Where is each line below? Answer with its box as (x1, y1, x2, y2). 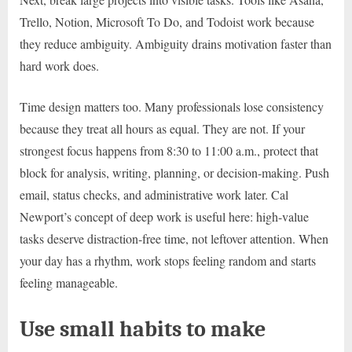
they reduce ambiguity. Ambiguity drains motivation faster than (20, 35, 332, 52)
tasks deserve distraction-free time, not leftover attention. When (20, 229, 328, 247)
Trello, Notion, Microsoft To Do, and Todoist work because (20, 13, 314, 30)
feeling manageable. (20, 273, 118, 291)
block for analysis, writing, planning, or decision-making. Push (20, 163, 329, 181)
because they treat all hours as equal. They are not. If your (20, 119, 305, 137)
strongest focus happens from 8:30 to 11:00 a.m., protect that (20, 141, 318, 159)
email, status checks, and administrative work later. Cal (20, 185, 288, 203)
